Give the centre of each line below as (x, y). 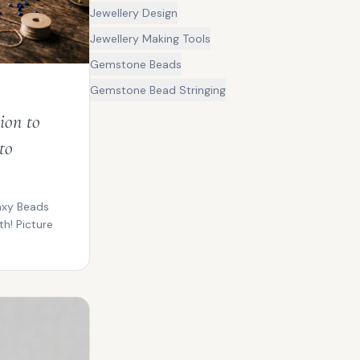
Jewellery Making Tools (150, 39)
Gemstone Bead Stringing (158, 90)
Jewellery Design (134, 13)
